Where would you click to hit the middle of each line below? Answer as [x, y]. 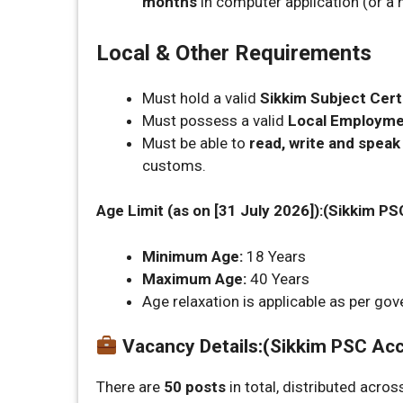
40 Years [278, 278]
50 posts [195, 387]
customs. [174, 165]
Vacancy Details [190, 347]
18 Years [274, 256]
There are [130, 387]
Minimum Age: [193, 256]
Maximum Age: [194, 278]
